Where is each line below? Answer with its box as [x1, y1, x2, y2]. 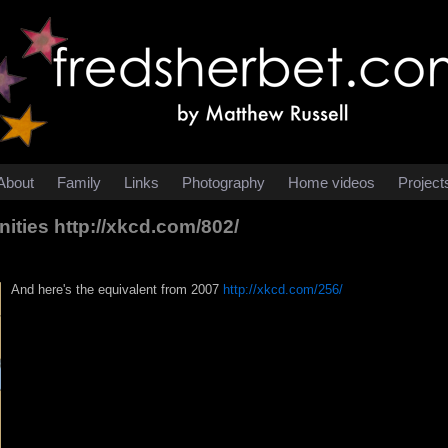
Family [57, 174, 101, 191]
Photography [182, 174, 265, 191]
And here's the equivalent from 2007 [11, 282, 223, 297]
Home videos [288, 174, 375, 191]
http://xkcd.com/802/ [54, 216, 239, 237]
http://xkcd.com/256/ [223, 282, 343, 297]
